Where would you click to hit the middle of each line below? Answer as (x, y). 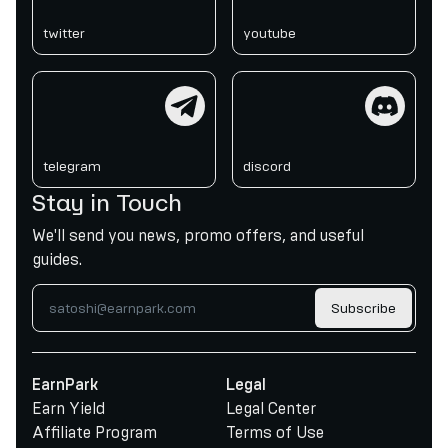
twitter (64, 33)
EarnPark (65, 385)
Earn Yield (68, 408)
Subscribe (363, 308)
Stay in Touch (107, 202)
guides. (57, 259)
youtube (269, 33)
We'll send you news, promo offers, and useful (198, 235)
